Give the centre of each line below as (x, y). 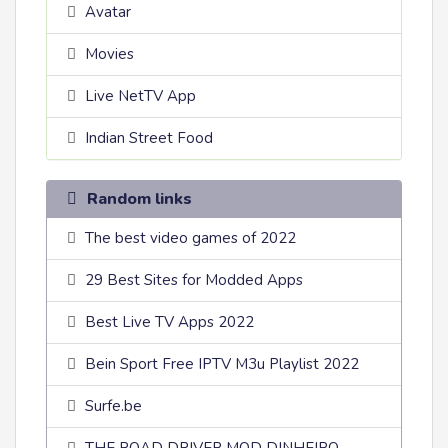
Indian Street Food (149, 138)
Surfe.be (114, 406)
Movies (110, 54)
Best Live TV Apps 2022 (170, 322)
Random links (137, 199)
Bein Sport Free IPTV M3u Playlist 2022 (222, 364)
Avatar (108, 12)
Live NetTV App (141, 96)
